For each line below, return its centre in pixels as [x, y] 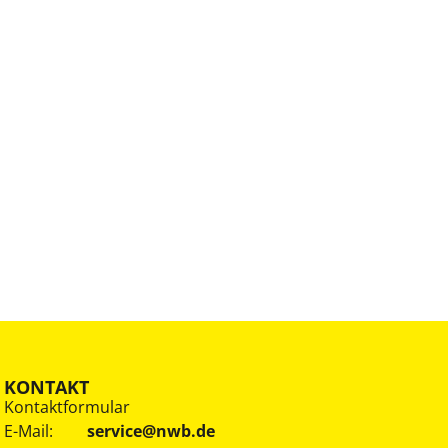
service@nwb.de [151, 430]
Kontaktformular [67, 406]
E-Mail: [29, 430]
